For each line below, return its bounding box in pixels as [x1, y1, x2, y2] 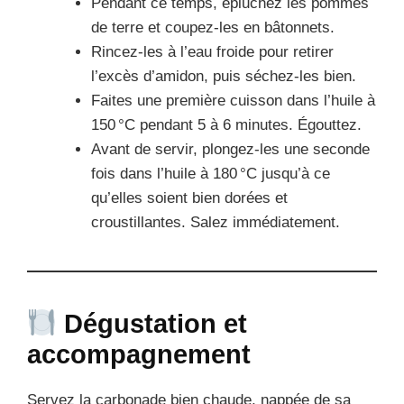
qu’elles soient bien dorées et [91, 188, 288, 207]
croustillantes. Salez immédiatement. [91, 213, 340, 231]
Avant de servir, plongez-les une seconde [91, 140, 370, 158]
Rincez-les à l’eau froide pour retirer [91, 42, 334, 60]
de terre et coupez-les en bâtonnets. [91, 18, 335, 36]
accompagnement [27, 339, 251, 369]
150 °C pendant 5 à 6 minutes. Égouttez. [91, 115, 362, 133]
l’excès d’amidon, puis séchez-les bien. [91, 67, 356, 85]
